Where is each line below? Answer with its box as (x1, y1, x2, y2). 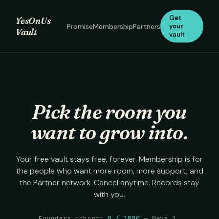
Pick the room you (32, 100, 187, 124)
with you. (94, 189, 125, 199)
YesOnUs (16, 15, 51, 26)
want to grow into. (31, 120, 188, 144)
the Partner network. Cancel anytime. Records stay (20, 177, 199, 188)
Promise (66, 22, 93, 31)
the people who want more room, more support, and (16, 166, 203, 176)
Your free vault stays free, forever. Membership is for (16, 154, 203, 164)
